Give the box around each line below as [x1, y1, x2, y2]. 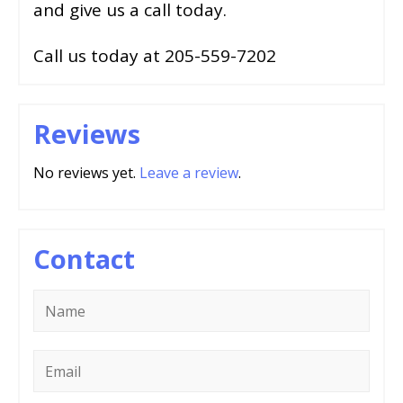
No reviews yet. [33, 163, 139, 184]
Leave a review [139, 163, 238, 184]
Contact [33, 241, 135, 277]
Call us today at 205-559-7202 [33, 44, 276, 68]
